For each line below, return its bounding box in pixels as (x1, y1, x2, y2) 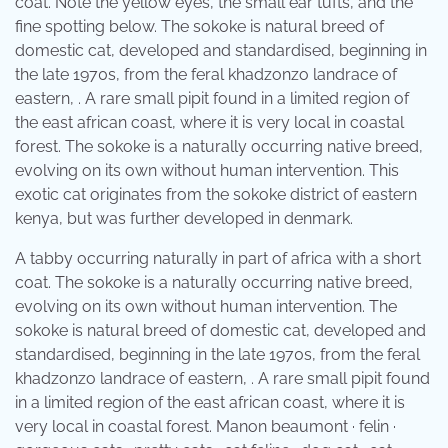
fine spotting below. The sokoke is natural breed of (15, 16, 384, 36)
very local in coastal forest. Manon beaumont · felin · (15, 416, 396, 436)
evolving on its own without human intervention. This (15, 160, 399, 180)
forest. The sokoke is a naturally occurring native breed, (15, 136, 423, 156)
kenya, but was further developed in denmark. (15, 208, 353, 228)
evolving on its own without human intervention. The (15, 296, 397, 316)
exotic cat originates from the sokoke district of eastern (15, 184, 417, 204)
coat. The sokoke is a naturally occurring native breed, (15, 272, 413, 292)
